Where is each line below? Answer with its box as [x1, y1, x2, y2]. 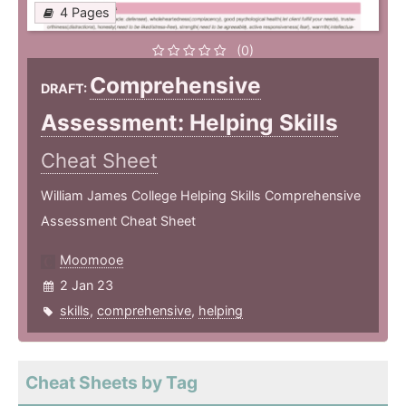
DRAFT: [41, 81, 90, 97]
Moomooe [60, 252, 123, 268]
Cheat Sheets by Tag [25, 372, 198, 394]
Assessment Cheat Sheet [41, 213, 196, 229]
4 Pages [60, 5, 110, 21]
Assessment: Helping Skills [41, 109, 338, 137]
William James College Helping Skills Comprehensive [41, 188, 361, 204]
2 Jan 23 [60, 277, 113, 294]
